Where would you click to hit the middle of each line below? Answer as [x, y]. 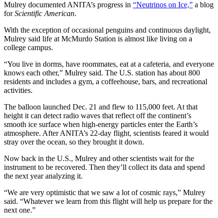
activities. [18, 90]
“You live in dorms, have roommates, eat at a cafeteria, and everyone [109, 64]
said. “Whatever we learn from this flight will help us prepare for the [108, 201]
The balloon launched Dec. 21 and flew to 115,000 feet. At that [101, 107]
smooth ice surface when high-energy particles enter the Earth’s [101, 124]
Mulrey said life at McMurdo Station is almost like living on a [98, 38]
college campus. [28, 47]
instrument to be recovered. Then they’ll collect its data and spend [104, 167]
